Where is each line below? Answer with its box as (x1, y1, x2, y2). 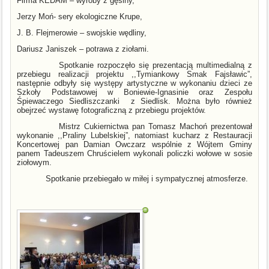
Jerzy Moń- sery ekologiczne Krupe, (17, 11, 143, 21)
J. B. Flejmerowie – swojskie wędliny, (17, 28, 147, 37)
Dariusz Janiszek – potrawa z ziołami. (17, 44, 150, 53)
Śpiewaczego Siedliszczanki (17, 96, 119, 106)
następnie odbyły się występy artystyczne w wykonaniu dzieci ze (17, 78, 252, 88)
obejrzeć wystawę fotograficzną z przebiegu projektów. (17, 105, 207, 115)
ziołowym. (17, 157, 52, 167)
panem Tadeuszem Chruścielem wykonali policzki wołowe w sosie (17, 148, 252, 158)
